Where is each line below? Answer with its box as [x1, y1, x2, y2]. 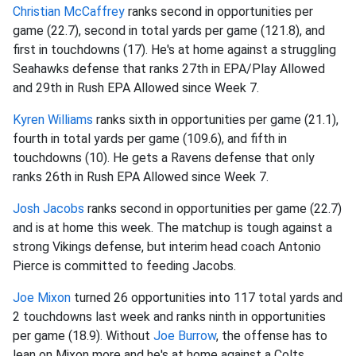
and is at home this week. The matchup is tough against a [13, 220, 332, 235]
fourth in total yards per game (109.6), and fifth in [13, 131, 287, 146]
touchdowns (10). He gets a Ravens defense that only [13, 150, 315, 165]
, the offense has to [216, 328, 327, 343]
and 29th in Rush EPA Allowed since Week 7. [13, 80, 259, 95]
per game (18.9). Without [13, 328, 153, 343]
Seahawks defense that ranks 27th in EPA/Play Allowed [13, 61, 325, 76]
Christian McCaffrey [13, 4, 125, 19]
